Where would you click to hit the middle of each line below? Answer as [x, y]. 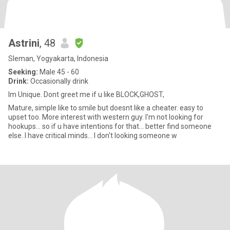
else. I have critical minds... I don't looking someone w [93, 136]
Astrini [24, 43]
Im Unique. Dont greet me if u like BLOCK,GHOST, [86, 94]
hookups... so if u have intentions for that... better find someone [110, 126]
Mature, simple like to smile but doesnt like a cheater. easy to [106, 108]
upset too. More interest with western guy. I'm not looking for [106, 117]
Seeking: [23, 72]
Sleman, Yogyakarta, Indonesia [58, 59]
